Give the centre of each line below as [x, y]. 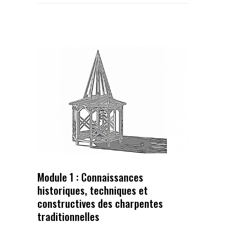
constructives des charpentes [100, 203]
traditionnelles [68, 216]
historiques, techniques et [93, 190]
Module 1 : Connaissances [90, 177]
